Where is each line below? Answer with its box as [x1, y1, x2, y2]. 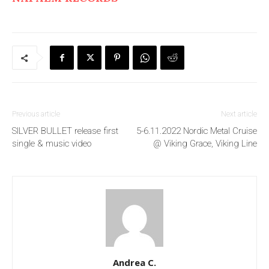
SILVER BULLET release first [12, 125, 118, 136]
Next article [221, 109, 257, 118]
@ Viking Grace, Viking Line [153, 138, 257, 149]
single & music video [12, 138, 91, 149]
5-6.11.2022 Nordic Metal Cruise [136, 125, 257, 136]
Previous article [12, 109, 60, 118]
